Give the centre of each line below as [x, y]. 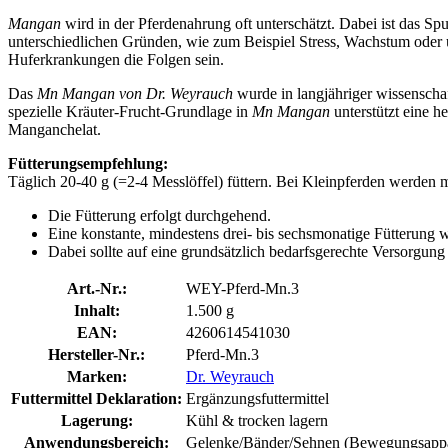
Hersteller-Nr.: [96, 354]
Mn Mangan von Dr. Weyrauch [137, 93]
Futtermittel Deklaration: [96, 398]
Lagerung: [96, 420]
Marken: [96, 376]
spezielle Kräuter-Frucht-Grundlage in [130, 111]
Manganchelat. [54, 129]
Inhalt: [96, 310]
